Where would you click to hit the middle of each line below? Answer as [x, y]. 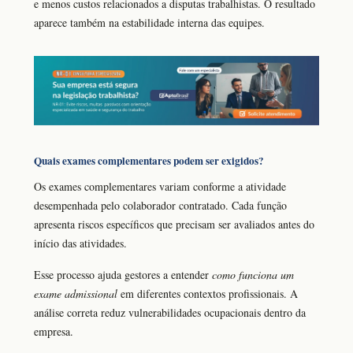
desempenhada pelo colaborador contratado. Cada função [160, 205]
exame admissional [76, 294]
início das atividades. [80, 243]
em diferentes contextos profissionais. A [208, 294]
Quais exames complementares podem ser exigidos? [149, 161]
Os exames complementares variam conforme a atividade [160, 186]
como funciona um [253, 275]
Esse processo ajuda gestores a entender [123, 275]
